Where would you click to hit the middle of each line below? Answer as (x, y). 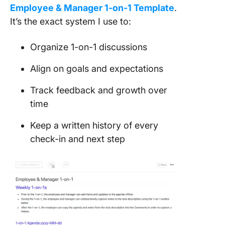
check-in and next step (78, 139)
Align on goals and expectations (97, 69)
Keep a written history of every (94, 126)
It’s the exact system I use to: (71, 22)
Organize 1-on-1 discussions (89, 47)
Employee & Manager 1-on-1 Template (92, 8)
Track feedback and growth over (99, 90)
